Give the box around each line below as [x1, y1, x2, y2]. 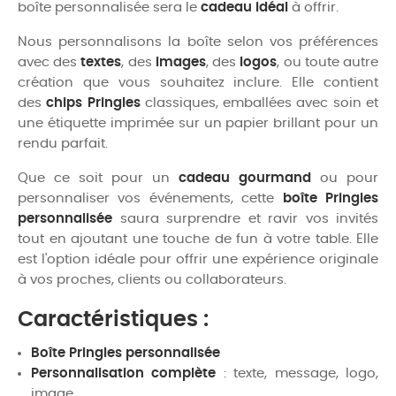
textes [80, 55, 122, 69]
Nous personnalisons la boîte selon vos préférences [18, 34, 378, 49]
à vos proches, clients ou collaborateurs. [18, 272, 286, 286]
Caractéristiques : [18, 308, 209, 331]
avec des [18, 55, 81, 69]
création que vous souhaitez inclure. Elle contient [18, 75, 378, 89]
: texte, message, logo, [216, 366, 379, 380]
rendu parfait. [18, 136, 108, 150]
